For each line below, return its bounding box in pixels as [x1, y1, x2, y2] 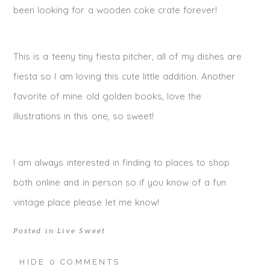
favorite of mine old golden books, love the [13, 90, 201, 102]
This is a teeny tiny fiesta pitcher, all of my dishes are [13, 51, 242, 63]
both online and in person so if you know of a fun [13, 177, 226, 189]
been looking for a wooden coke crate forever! [13, 4, 217, 16]
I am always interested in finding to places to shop [13, 157, 230, 169]
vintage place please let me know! [13, 196, 159, 209]
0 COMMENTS [49, 257, 121, 267]
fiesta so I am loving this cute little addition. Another [13, 71, 235, 83]
